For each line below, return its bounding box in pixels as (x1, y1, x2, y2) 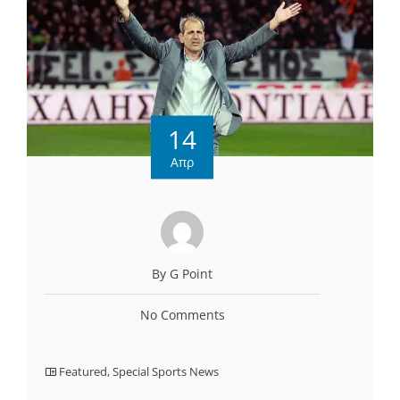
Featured (59, 363, 107, 380)
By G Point (152, 265, 212, 283)
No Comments (139, 306, 225, 324)
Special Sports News (112, 363, 219, 380)
